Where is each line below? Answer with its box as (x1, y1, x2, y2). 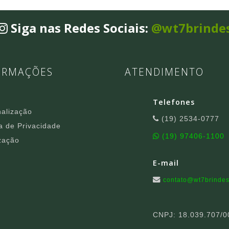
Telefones (153, 97, 195, 107)
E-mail (153, 158, 179, 168)
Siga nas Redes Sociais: (8, 19, 151, 37)
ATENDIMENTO (124, 65, 204, 79)
